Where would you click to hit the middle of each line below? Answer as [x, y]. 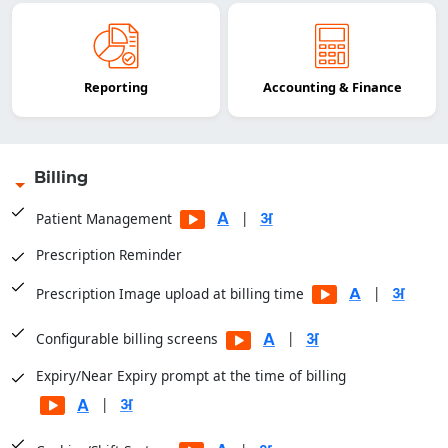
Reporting [116, 87]
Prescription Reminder [109, 255]
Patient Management [106, 218]
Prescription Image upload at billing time [172, 293]
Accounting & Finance [332, 87]
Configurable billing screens [129, 339]
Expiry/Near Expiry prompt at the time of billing [191, 375]
